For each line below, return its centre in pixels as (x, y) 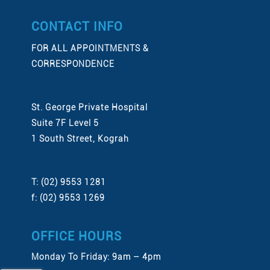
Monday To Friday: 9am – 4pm (96, 257)
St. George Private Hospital (89, 107)
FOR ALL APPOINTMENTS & (90, 48)
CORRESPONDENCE (73, 64)
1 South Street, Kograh (80, 139)
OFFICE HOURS (76, 236)
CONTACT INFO (77, 27)
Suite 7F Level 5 (65, 123)
